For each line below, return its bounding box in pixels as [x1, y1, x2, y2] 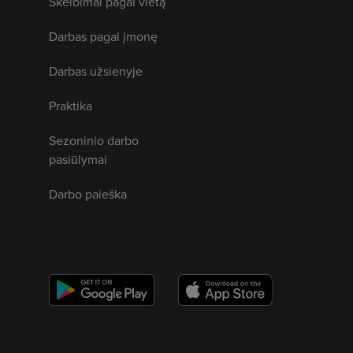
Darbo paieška [49, 184, 127, 203]
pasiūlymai [49, 150, 107, 168]
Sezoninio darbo [49, 131, 139, 149]
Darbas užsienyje [49, 61, 143, 80]
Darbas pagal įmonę [49, 27, 158, 45]
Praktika [49, 96, 92, 114]
